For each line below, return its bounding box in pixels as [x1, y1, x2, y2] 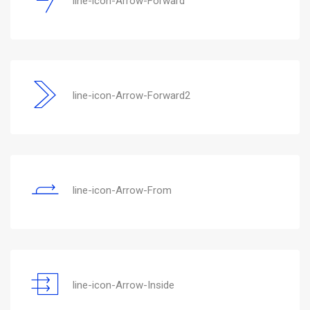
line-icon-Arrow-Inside [73, 278, 174, 291]
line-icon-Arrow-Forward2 [73, 89, 190, 102]
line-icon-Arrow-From [73, 183, 172, 197]
